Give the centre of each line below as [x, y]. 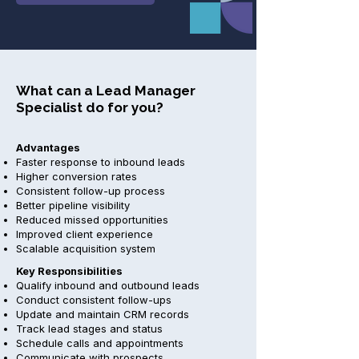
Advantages [48, 147]
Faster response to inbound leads [101, 162]
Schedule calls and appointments [100, 343]
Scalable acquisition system [86, 248]
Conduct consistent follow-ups [94, 300]
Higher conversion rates [77, 176]
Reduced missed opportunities [92, 220]
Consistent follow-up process [91, 191]
